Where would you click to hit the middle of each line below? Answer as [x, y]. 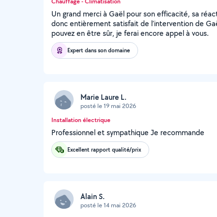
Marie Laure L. [103, 97]
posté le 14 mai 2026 [108, 205]
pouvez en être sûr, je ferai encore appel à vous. [130, 33]
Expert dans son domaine [99, 50]
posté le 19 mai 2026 [108, 106]
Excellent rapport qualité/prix [104, 149]
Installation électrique [81, 120]
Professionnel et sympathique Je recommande [128, 132]
